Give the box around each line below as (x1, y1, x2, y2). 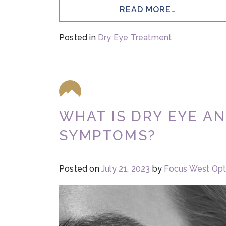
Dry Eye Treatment (98, 32, 172, 42)
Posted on (59, 163, 101, 174)
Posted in (59, 32, 98, 42)
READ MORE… (119, 5, 176, 15)
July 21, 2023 (101, 163, 150, 174)
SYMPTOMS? (59, 127, 157, 144)
